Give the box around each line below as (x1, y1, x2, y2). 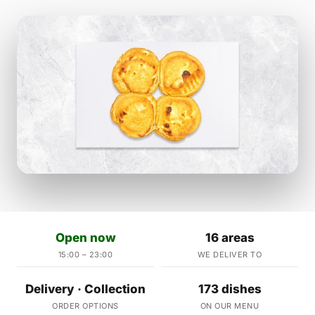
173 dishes (198, 282, 262, 297)
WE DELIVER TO (197, 250, 262, 260)
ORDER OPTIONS (52, 301, 119, 311)
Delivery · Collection (25, 282, 146, 297)
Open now (55, 231, 116, 245)
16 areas (205, 231, 255, 245)
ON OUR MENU (200, 301, 259, 311)
